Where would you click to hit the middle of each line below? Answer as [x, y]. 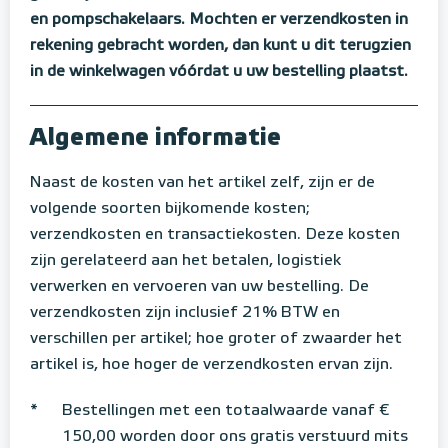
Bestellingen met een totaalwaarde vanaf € [225, 410]
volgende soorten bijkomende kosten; [170, 208]
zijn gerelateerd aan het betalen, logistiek [185, 260]
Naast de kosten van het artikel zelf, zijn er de [202, 182]
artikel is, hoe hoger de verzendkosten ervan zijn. [211, 364]
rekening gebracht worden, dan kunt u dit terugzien [220, 45]
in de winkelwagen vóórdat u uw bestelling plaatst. [219, 71]
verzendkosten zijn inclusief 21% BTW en [185, 312]
